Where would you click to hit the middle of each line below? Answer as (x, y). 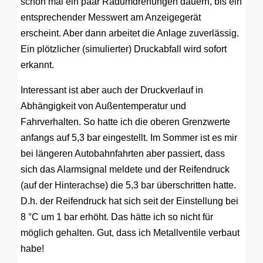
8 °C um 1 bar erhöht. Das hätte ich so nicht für (117, 217)
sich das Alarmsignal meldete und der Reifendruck (125, 169)
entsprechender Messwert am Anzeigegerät (111, 17)
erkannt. (37, 65)
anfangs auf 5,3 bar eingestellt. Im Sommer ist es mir (129, 138)
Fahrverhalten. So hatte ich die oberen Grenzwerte (125, 122)
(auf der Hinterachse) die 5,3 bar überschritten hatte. (128, 185)
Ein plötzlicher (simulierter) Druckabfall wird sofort (124, 49)
